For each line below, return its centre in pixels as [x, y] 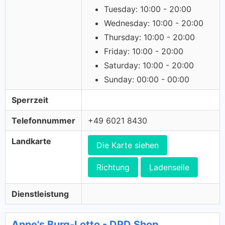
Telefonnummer [43, 121]
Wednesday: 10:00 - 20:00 [154, 23]
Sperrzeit [30, 100]
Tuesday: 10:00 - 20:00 [148, 9]
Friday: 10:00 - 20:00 [144, 51]
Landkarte [31, 141]
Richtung [113, 167]
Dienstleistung [40, 194]
